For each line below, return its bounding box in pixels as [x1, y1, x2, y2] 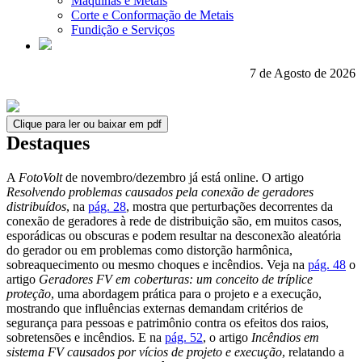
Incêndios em [251, 330, 319, 344]
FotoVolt [19, 170, 62, 184]
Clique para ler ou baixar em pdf [13, 118, 162, 130]
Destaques [6, 133, 90, 154]
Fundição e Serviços [71, 23, 175, 36]
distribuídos [6, 199, 66, 213]
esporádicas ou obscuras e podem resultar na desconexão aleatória [6, 228, 341, 242]
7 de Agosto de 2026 [250, 66, 356, 80]
